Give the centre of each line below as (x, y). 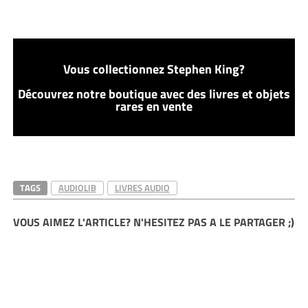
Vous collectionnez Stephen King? (154, 69)
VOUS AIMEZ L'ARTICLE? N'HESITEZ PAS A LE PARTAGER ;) (153, 222)
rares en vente (154, 106)
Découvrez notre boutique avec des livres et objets (154, 93)
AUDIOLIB (77, 187)
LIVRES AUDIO (142, 187)
